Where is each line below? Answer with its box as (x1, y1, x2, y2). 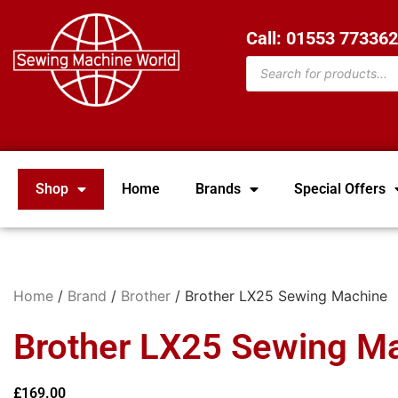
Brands (195, 180, 241, 198)
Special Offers (294, 180, 386, 198)
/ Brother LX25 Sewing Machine (171, 287, 387, 306)
